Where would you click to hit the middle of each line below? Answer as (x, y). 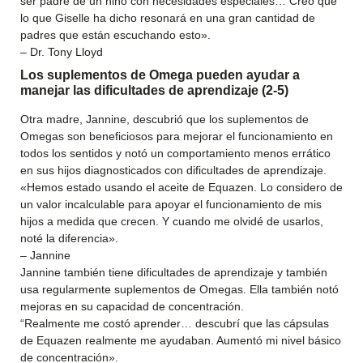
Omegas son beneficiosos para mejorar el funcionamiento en (177, 136)
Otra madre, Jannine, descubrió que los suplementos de (164, 119)
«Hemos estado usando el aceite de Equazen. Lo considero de (181, 187)
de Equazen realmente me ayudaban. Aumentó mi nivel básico (181, 340)
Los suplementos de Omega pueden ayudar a (160, 75)
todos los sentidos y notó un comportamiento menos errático (175, 153)
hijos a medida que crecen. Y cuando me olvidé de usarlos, (172, 221)
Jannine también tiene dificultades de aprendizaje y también (174, 272)
